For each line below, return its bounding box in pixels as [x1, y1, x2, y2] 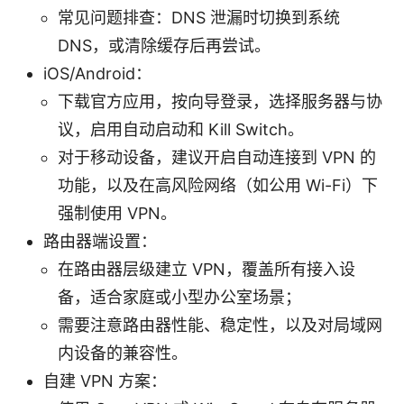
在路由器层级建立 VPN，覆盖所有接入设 [58, 259, 355, 279]
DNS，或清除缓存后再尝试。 [58, 35, 271, 55]
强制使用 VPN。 [58, 203, 177, 223]
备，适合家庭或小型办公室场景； [58, 287, 301, 307]
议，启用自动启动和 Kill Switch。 [58, 119, 304, 139]
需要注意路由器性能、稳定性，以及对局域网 [58, 315, 382, 335]
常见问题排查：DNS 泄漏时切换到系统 [58, 7, 340, 27]
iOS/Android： [43, 63, 151, 83]
